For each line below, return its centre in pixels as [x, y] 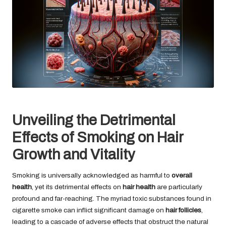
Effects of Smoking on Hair [98, 137]
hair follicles [183, 210]
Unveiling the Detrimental [94, 120]
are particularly [179, 187]
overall [182, 175]
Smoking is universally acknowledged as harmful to [92, 175]
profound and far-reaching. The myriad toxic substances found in [112, 198]
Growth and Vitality [74, 154]
